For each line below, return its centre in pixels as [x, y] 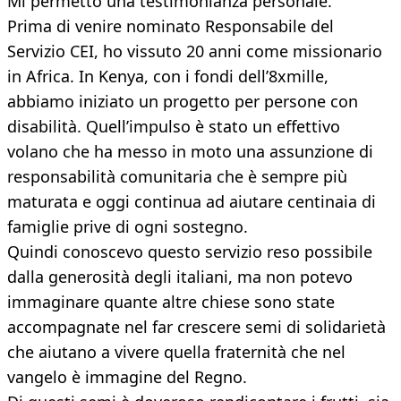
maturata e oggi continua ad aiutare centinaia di [192, 202]
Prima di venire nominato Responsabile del [171, 26]
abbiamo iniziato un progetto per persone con [183, 102]
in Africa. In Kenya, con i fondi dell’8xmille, [168, 77]
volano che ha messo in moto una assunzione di [190, 152]
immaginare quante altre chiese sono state [171, 302]
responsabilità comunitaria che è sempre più [177, 177]
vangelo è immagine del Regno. [127, 377]
